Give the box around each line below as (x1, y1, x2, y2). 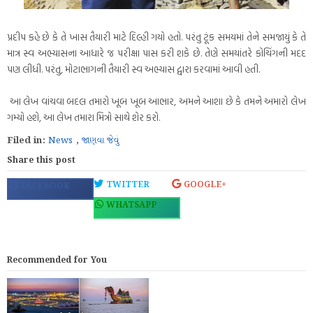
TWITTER (103, 179, 150, 191)
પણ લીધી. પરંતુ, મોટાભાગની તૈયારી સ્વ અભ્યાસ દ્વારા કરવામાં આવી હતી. (7, 61, 260, 77)
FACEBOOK (18, 180, 70, 193)
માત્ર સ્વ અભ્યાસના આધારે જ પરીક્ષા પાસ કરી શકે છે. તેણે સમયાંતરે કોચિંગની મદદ (7, 45, 306, 61)
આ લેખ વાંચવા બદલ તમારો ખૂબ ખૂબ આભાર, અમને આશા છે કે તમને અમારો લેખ (7, 94, 306, 109)
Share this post (7, 154, 75, 167)
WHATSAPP (103, 199, 156, 212)
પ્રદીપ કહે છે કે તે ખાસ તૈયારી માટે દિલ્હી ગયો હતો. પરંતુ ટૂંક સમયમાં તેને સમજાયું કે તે (7, 29, 306, 45)
